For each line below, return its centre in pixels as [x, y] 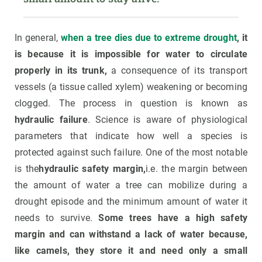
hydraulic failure [51, 120]
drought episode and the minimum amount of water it [131, 202]
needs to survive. [57, 218]
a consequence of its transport [177, 71]
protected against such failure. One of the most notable [131, 153]
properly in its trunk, [61, 71]
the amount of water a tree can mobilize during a [131, 185]
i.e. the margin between [197, 169]
